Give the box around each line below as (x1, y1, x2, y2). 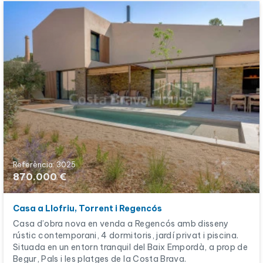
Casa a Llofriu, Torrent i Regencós (13, 203, 162, 214)
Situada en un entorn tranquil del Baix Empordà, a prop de (13, 242, 248, 252)
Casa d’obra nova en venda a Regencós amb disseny (13, 218, 229, 229)
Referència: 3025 (13, 160, 76, 169)
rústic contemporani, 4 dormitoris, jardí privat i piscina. (13, 230, 239, 241)
